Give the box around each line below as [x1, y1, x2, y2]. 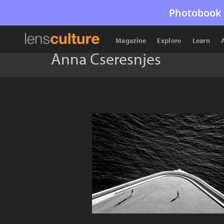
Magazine [115, 36, 146, 45]
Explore [157, 36, 181, 45]
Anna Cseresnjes [51, 48, 161, 68]
